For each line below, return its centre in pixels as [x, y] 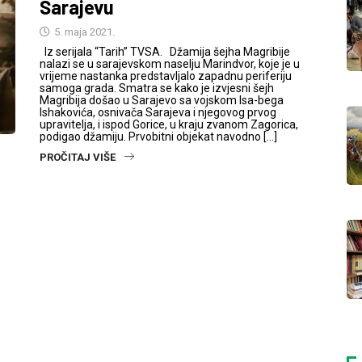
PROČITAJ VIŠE [78, 157]
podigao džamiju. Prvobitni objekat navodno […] [158, 137]
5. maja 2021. [83, 32]
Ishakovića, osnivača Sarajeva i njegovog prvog [158, 112]
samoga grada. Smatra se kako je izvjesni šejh [157, 88]
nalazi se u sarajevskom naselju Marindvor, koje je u [170, 64]
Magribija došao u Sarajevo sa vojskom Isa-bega [162, 100]
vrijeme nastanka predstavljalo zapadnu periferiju [166, 76]
